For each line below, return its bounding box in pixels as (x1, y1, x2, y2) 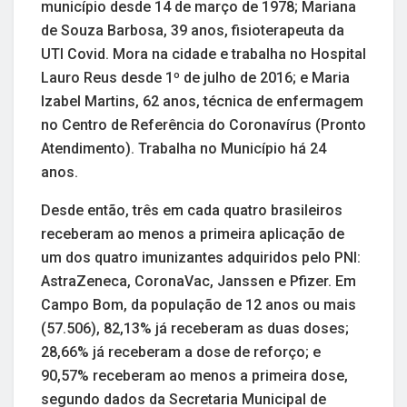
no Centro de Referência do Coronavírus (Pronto (41, 116, 366, 134)
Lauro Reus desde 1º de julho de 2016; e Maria (41, 69, 350, 87)
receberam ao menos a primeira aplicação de (41, 225, 344, 243)
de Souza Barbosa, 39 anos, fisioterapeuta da (41, 22, 344, 40)
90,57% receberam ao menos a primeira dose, (41, 367, 348, 385)
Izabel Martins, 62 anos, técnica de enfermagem (41, 93, 363, 111)
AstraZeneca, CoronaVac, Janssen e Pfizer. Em (41, 273, 356, 291)
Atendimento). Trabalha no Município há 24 (41, 140, 326, 158)
